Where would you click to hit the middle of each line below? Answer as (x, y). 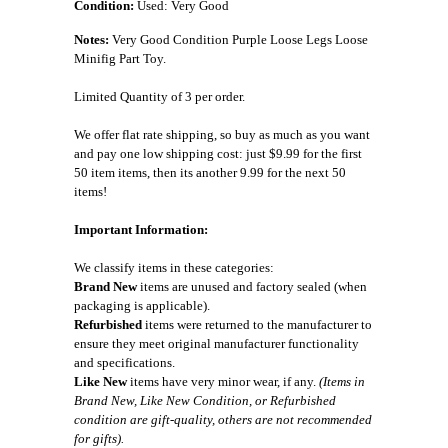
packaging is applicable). (142, 305)
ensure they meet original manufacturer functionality (216, 343)
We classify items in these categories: (174, 267)
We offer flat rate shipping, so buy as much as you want (222, 134)
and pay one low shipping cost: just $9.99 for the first (218, 153)
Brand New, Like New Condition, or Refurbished (205, 400)
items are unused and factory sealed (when (252, 286)
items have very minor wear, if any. (223, 381)
